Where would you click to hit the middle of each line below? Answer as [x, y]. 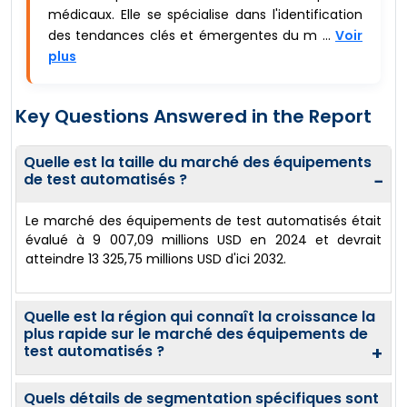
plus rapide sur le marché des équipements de [196, 334]
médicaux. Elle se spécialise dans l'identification [205, 15]
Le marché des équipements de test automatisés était [203, 221]
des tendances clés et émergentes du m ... [192, 36]
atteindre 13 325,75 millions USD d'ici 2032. [156, 259]
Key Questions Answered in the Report [194, 117]
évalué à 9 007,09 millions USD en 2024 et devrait [203, 240]
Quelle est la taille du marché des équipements [198, 163]
